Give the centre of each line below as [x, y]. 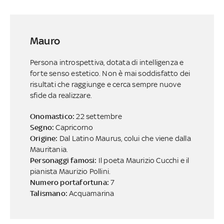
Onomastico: [53, 116]
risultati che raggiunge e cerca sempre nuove [105, 84]
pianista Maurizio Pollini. [70, 171]
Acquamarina [92, 193]
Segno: [43, 127]
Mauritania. [49, 149]
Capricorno [74, 127]
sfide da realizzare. [61, 95]
